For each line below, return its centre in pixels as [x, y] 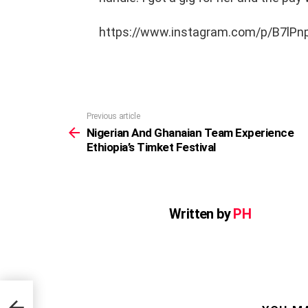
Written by [201, 213]
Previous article [113, 116]
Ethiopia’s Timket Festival [151, 147]
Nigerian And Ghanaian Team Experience [190, 132]
